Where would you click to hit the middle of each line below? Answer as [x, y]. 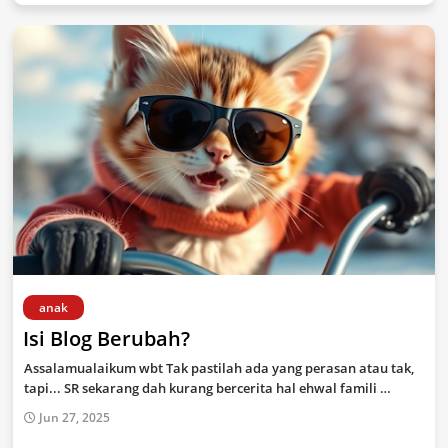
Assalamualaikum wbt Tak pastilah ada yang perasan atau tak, [219, 368]
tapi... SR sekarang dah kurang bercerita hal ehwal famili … [207, 388]
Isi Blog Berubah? [106, 338]
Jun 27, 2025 [74, 417]
